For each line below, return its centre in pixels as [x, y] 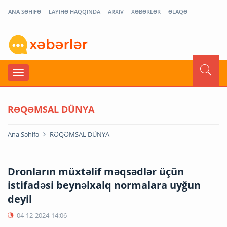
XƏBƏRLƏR [146, 11]
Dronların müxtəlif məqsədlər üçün [96, 171]
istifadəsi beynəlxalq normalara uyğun [104, 185]
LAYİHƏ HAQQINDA [74, 11]
